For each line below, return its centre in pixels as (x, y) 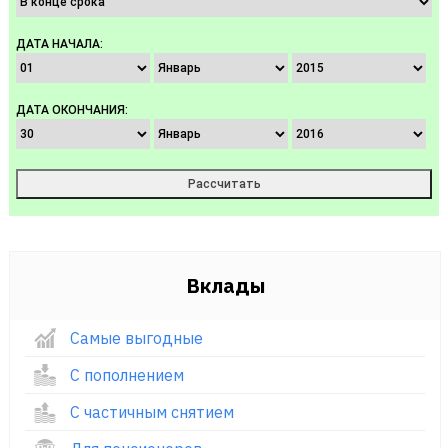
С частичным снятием (151, 412)
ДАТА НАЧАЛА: (59, 44)
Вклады (225, 286)
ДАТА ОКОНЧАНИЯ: (71, 110)
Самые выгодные (136, 338)
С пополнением (126, 375)
